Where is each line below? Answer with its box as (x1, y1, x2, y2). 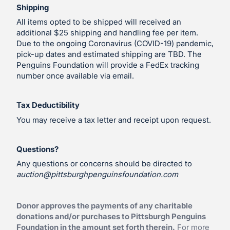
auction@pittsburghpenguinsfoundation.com (16, 169, 178, 179)
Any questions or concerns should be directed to (16, 159, 192, 168)
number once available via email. (16, 71, 134, 81)
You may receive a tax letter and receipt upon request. (16, 114, 211, 125)
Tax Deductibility (16, 100, 80, 110)
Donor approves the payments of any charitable (16, 200, 193, 210)
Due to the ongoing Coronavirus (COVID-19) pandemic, (16, 39, 214, 48)
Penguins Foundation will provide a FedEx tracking (16, 60, 199, 70)
